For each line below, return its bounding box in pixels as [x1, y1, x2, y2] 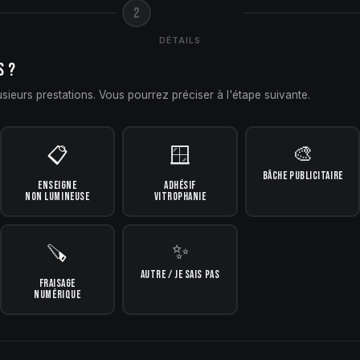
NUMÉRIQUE [34, 288, 81, 302]
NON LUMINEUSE [25, 190, 90, 204]
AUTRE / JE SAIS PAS [140, 268, 220, 282]
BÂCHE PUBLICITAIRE [262, 170, 343, 183]
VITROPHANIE [153, 190, 207, 204]
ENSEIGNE [38, 179, 77, 193]
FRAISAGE [39, 277, 76, 291]
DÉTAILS [158, 35, 202, 47]
